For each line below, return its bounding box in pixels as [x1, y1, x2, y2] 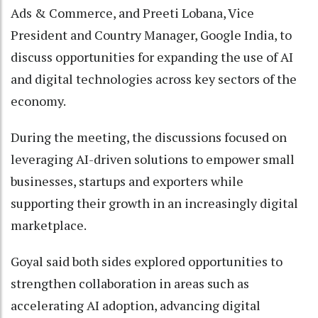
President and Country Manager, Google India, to [11, 26, 292, 43]
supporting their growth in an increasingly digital [11, 194, 298, 212]
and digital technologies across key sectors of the [11, 70, 297, 87]
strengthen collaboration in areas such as [11, 274, 249, 292]
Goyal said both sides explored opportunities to [11, 252, 283, 270]
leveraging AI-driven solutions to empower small [11, 150, 295, 168]
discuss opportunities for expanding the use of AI [11, 48, 293, 65]
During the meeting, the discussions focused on [11, 128, 287, 146]
